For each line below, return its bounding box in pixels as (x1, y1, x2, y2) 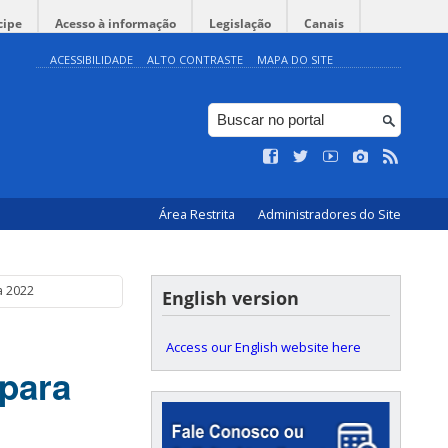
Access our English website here (166, 338, 361, 356)
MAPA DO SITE (257, 52, 333, 67)
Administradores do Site (258, 206, 401, 223)
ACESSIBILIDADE (50, 52, 133, 67)
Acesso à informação (55, 15, 176, 32)
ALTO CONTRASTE (147, 52, 243, 67)
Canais (304, 15, 344, 32)
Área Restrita (159, 206, 238, 223)
